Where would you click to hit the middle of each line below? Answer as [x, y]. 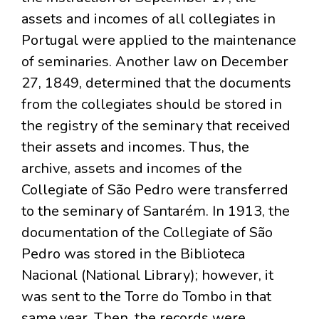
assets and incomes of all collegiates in [148, 19]
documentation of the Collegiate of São [147, 233]
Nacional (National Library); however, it [147, 276]
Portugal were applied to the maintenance [159, 41]
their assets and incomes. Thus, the [135, 147]
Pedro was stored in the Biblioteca [133, 254]
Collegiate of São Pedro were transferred [155, 190]
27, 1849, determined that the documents [156, 83]
